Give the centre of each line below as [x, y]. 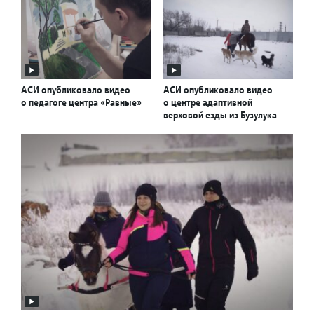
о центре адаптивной [208, 103]
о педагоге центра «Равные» [81, 103]
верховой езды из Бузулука [220, 115]
